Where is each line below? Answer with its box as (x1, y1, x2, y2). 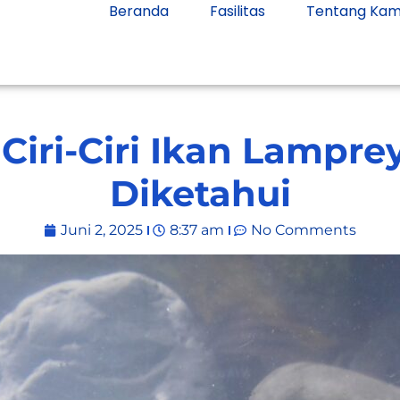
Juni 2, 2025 (61, 221, 143, 238)
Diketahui (109, 171, 291, 215)
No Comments (251, 221, 356, 238)
